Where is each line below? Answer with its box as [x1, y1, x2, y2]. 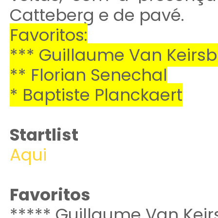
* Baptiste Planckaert [9, 83, 182, 107]
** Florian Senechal [9, 63, 167, 87]
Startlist [9, 123, 78, 146]
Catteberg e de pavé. [9, 3, 184, 27]
